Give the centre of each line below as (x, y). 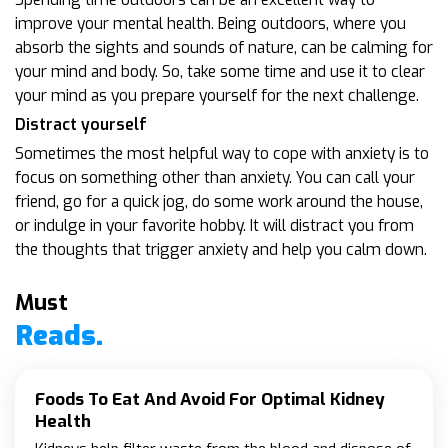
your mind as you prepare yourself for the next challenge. (217, 95)
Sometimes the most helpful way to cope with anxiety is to (222, 153)
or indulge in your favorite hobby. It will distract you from (214, 225)
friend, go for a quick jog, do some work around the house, (219, 201)
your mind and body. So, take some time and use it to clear (220, 71)
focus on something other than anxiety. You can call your (215, 177)
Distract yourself (81, 124)
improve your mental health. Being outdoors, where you (210, 23)
